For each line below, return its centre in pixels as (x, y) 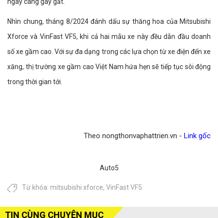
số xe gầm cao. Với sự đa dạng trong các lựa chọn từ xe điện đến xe (109, 52)
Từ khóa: (36, 188)
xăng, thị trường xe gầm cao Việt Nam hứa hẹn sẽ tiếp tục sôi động (109, 67)
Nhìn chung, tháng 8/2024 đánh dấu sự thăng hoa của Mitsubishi (109, 22)
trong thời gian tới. (35, 82)
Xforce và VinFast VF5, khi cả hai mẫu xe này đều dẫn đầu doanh (109, 37)
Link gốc (197, 136)
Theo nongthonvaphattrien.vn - (134, 136)
